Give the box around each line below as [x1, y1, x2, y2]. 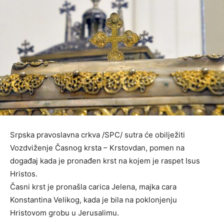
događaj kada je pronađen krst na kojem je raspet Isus [10, 156, 200, 166]
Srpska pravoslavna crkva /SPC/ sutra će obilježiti [10, 130, 185, 140]
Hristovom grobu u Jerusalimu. [10, 208, 119, 218]
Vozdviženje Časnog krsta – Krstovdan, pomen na [10, 143, 184, 153]
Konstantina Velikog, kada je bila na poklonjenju [10, 195, 177, 205]
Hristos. [10, 169, 37, 179]
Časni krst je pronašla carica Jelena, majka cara [10, 182, 176, 192]
